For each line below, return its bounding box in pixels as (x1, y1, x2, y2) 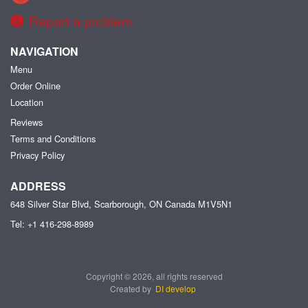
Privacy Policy (10, 148, 65, 162)
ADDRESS (10, 177, 66, 194)
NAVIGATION (10, 43, 78, 59)
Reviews (10, 115, 43, 129)
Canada (165, 197, 195, 210)
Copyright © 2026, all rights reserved (85, 269, 223, 282)
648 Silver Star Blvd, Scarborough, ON (10, 197, 162, 210)
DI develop (155, 282, 196, 294)
